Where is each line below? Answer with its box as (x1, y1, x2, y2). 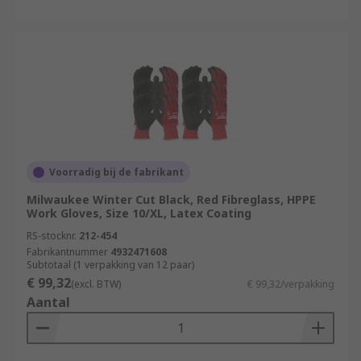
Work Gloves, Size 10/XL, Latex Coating (27, 205, 251, 221)
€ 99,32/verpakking (247, 277, 334, 291)
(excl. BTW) (71, 277, 121, 291)
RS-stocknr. (27, 229, 77, 243)
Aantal (27, 293, 70, 311)
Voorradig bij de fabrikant (49, 165, 184, 179)
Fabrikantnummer (27, 245, 108, 259)
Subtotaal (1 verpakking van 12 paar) (27, 258, 194, 272)
